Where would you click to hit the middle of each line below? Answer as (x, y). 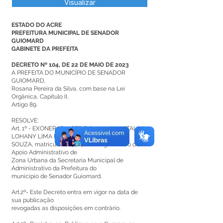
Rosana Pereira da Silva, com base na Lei (68, 89)
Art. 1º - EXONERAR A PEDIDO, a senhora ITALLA (78, 128)
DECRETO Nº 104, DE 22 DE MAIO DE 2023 (70, 65)
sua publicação (33, 200)
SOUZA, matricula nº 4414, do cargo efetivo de (75, 144)
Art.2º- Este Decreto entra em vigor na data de (75, 192)
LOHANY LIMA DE (37, 136)
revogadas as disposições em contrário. (66, 208)
